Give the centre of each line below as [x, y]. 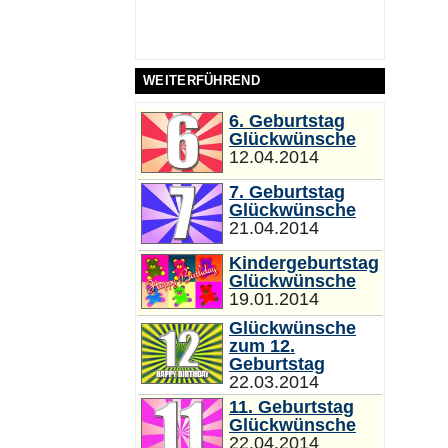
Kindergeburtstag [304, 263]
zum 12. [262, 346]
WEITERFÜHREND [201, 80]
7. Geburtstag [287, 192]
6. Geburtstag [287, 121]
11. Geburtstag [291, 407]
